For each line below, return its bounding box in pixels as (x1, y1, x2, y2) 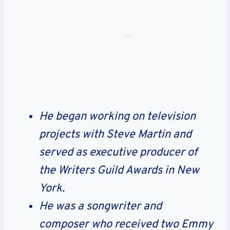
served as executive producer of (39, 145, 197, 160)
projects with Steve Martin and (39, 127, 191, 142)
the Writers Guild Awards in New (39, 163, 199, 178)
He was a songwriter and (39, 199, 162, 214)
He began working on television (39, 109, 196, 124)
